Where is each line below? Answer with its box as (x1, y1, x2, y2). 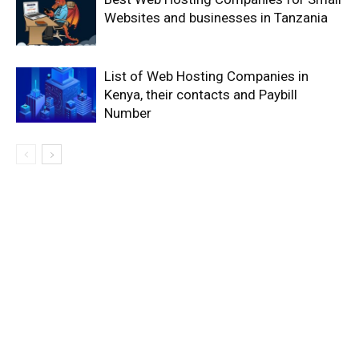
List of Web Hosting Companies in (104, 68, 309, 84)
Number (104, 105, 151, 121)
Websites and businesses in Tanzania (104, 10, 328, 26)
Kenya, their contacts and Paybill (104, 87, 297, 103)
